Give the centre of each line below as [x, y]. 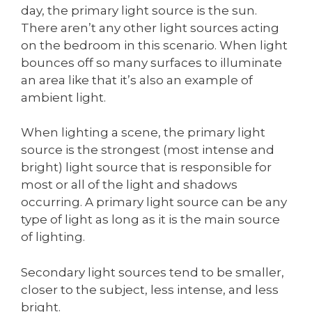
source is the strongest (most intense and [148, 150]
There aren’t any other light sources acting [150, 28]
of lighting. [53, 237]
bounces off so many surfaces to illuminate [151, 62]
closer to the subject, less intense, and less [150, 289]
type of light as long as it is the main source [150, 220]
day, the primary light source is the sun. [139, 10]
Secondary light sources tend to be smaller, [153, 272]
